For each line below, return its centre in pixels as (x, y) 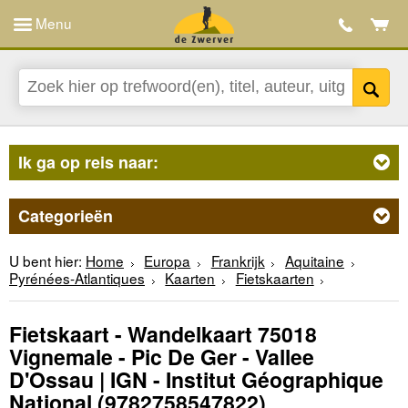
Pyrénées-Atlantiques (77, 277)
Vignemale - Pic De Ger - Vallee (162, 357)
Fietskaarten (275, 277)
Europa (168, 260)
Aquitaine (315, 260)
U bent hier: (46, 260)
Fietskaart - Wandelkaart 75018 (163, 334)
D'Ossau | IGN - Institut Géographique (196, 380)
